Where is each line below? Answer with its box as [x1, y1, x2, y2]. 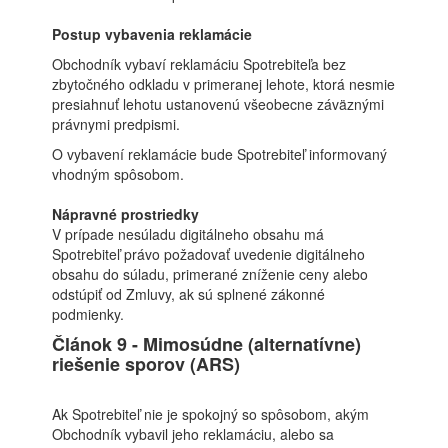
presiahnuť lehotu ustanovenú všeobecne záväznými [52, 94, 385, 114]
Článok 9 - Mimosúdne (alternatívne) [52, 331, 362, 357]
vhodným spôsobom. [52, 164, 185, 184]
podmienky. [52, 304, 125, 324]
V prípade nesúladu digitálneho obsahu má [52, 224, 325, 244]
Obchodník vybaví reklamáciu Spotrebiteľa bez [52, 54, 347, 74]
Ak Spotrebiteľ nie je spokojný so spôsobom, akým [52, 404, 370, 424]
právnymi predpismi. [52, 114, 181, 134]
